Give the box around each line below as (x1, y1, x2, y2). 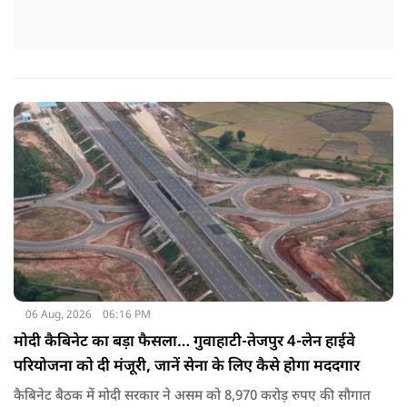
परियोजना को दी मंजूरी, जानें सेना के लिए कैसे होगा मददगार (14, 356, 360, 377)
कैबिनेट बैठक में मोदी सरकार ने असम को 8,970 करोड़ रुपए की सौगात (14, 387, 371, 405)
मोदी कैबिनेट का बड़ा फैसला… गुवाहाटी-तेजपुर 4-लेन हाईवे (14, 332, 355, 352)
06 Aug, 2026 (25, 307, 92, 323)
